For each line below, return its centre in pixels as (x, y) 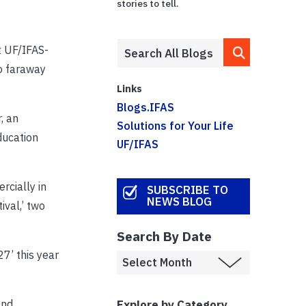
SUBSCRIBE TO (187, 190)
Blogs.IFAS (146, 107)
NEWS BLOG (179, 202)
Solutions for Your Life (176, 125)
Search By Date (165, 236)
